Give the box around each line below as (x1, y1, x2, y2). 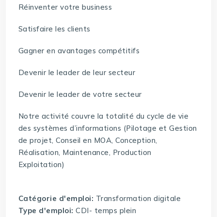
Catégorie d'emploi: (18, 194, 96, 203)
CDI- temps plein (76, 206, 137, 216)
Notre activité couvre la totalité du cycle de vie (18, 111, 189, 121)
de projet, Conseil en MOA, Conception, (18, 136, 157, 145)
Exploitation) (18, 160, 65, 170)
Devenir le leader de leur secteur (18, 68, 136, 77)
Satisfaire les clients (18, 24, 91, 34)
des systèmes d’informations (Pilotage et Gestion (18, 124, 197, 133)
